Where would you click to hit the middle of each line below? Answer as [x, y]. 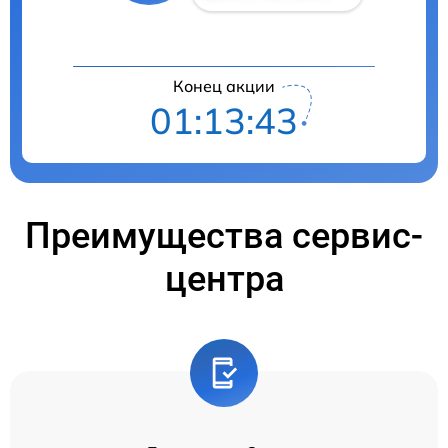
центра [224, 278]
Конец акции [224, 85]
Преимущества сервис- [224, 235]
